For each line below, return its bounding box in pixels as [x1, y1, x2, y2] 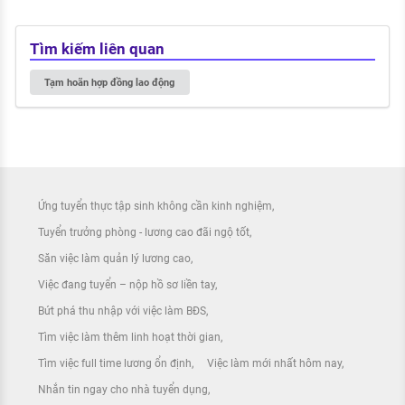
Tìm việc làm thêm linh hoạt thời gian [38, 331, 221, 344]
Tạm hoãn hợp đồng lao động [44, 76, 175, 89]
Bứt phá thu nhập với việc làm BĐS [38, 305, 206, 318]
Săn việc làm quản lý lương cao [38, 252, 191, 266]
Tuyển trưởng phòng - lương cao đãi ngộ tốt [38, 226, 250, 240]
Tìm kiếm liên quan [29, 40, 165, 59]
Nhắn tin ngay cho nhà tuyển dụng [38, 383, 208, 397]
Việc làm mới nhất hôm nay [206, 357, 342, 371]
